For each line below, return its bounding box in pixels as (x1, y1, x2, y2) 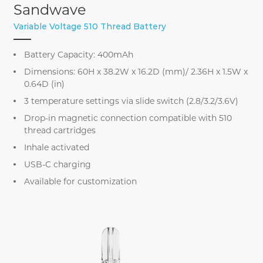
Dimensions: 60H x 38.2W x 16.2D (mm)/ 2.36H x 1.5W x (24, 66, 248, 77)
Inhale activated (24, 142, 90, 153)
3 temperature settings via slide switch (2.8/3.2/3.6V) (24, 96, 239, 107)
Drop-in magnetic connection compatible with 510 (24, 113, 232, 124)
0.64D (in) (24, 79, 65, 90)
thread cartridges (24, 125, 96, 136)
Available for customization (24, 176, 137, 187)
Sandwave (14, 1, 87, 19)
